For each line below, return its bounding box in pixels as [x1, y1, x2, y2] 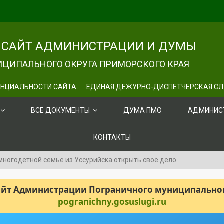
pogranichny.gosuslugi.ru [57, 196, 166, 207]
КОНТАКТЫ [93, 133, 131, 141]
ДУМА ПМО [123, 106, 162, 114]
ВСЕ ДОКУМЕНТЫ [31, 106, 90, 114]
